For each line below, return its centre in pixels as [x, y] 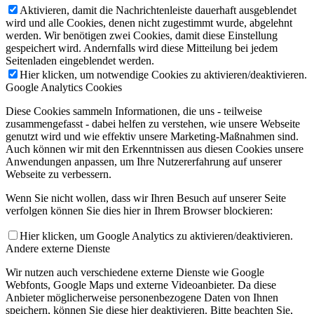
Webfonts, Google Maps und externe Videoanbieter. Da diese [141, 285]
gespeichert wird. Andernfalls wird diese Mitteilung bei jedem [142, 48]
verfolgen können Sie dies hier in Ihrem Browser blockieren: [139, 210]
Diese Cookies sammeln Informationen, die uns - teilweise [134, 111]
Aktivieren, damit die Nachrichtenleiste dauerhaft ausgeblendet [158, 10]
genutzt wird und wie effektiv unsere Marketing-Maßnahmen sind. [152, 136]
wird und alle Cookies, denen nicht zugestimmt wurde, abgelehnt [149, 22]
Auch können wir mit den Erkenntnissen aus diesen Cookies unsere [155, 149]
